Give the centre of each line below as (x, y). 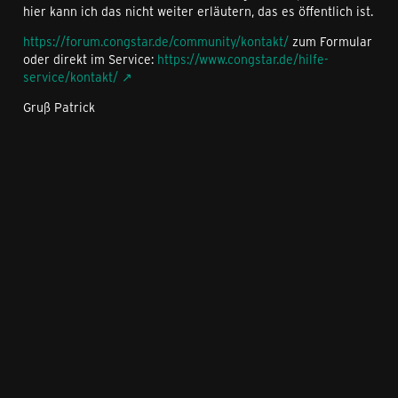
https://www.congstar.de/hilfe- (243, 60)
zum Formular (330, 42)
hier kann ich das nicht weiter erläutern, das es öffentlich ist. (198, 12)
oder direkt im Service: (90, 60)
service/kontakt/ (71, 77)
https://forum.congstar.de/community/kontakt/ (156, 42)
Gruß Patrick (59, 107)
